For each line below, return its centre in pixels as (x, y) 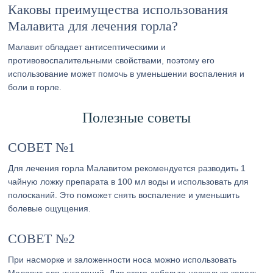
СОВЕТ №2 (42, 239)
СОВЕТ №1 (42, 147)
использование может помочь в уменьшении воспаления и (126, 74)
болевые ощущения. (50, 208)
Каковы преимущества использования (118, 9)
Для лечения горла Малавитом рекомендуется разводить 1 (127, 168)
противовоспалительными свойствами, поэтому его (112, 60)
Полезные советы (136, 118)
